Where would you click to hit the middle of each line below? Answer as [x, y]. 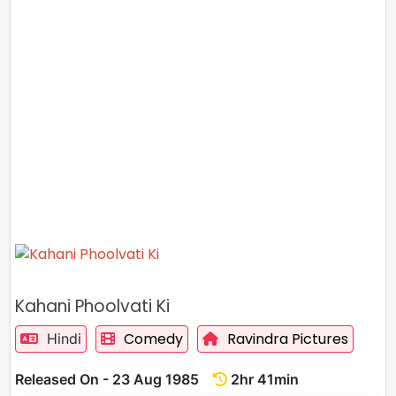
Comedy [153, 339]
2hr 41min [263, 379]
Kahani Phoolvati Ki [92, 306]
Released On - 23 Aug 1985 [114, 379]
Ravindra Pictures [288, 339]
